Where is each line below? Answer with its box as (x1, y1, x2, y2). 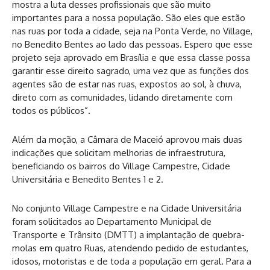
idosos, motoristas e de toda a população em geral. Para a (12, 256, 251, 267)
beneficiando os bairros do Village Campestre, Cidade (12, 160, 230, 172)
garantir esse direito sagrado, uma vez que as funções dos (12, 65, 249, 77)
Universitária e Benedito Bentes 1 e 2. (12, 174, 163, 185)
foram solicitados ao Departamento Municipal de (12, 216, 212, 227)
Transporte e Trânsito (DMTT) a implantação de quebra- (12, 229, 245, 240)
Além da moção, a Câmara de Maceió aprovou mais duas (12, 134, 242, 145)
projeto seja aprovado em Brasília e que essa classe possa (12, 52, 250, 63)
